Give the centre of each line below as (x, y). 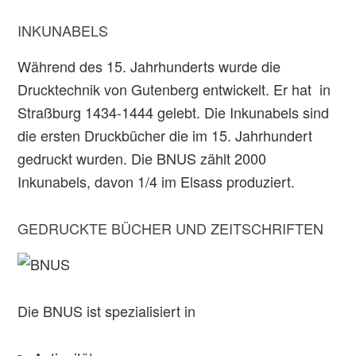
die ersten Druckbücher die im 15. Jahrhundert (165, 135)
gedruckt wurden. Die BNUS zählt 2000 (142, 158)
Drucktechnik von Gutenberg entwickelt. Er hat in (174, 89)
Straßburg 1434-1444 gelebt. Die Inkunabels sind (174, 112)
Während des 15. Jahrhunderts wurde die (149, 66)
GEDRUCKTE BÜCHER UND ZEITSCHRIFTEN (171, 228)
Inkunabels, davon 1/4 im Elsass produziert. (157, 181)
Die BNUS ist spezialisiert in (107, 311)
